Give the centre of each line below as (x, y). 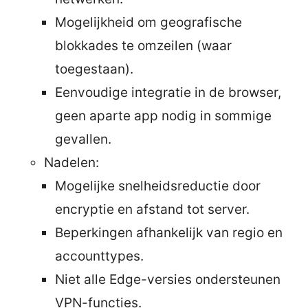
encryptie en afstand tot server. (152, 209)
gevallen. (83, 139)
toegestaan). (94, 69)
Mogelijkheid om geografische (148, 22)
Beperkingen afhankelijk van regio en (169, 232)
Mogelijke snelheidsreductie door (158, 186)
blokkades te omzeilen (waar (143, 45)
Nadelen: (71, 162)
